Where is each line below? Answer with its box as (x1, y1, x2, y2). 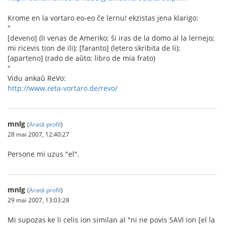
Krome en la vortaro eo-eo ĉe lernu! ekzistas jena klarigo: (8, 13, 198, 23)
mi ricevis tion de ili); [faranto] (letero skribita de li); (8, 43, 180, 53)
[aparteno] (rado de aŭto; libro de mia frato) (8, 53, 155, 63)
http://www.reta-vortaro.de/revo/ (8, 83, 118, 93)
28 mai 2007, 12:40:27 (8, 130, 69, 138)
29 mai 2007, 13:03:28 (8, 195, 69, 204)
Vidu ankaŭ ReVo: (8, 73, 66, 83)
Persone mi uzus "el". (8, 149, 79, 159)
